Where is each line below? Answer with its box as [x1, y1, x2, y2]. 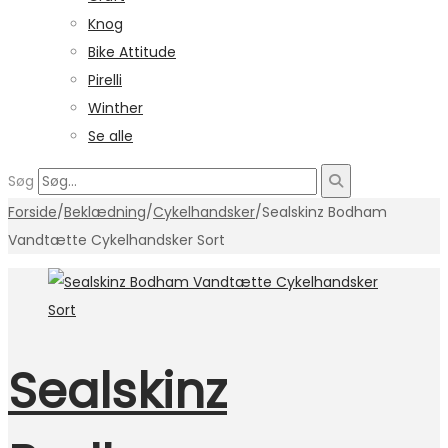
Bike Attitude [88, 42, 176, 62]
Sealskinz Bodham [262, 202, 387, 222]
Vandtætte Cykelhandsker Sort [8, 230, 225, 250]
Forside [8, 202, 57, 222]
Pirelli [88, 70, 122, 90]
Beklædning [64, 202, 146, 222]
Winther [88, 98, 143, 118]
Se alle [88, 126, 133, 146]
